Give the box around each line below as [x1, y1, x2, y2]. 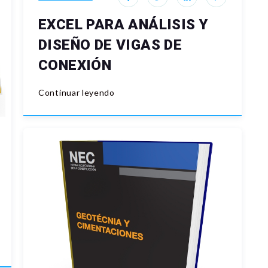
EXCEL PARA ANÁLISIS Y [38, 16, 208, 33]
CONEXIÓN [38, 57, 112, 74]
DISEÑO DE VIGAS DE [38, 36, 182, 54]
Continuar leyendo [38, 87, 115, 98]
